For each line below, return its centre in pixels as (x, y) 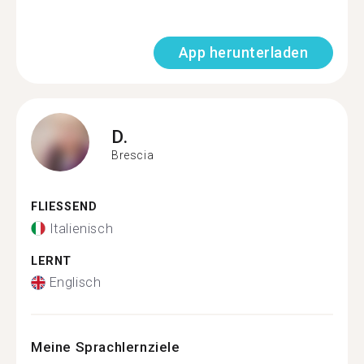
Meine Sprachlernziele (106, 347)
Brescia (133, 155)
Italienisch (81, 228)
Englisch (75, 282)
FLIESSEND (60, 207)
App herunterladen (243, 52)
